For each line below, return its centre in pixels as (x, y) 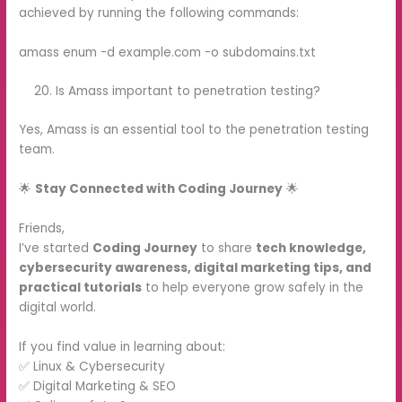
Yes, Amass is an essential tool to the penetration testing (194, 129)
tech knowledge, (311, 248)
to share (227, 248)
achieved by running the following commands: (159, 13)
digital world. (58, 307)
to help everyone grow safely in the (253, 287)
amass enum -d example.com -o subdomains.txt (168, 52)
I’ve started (56, 248)
